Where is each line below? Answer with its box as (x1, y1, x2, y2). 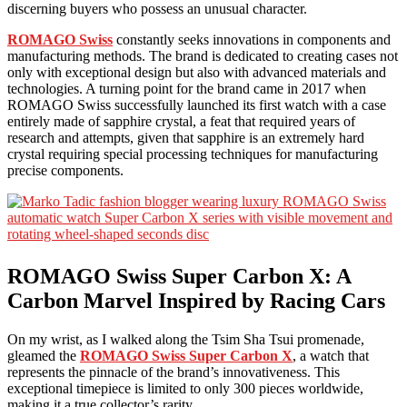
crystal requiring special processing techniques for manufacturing (7, 145, 378, 162)
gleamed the (7, 347, 80, 363)
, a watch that (293, 347, 369, 363)
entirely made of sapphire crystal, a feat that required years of (7, 113, 355, 129)
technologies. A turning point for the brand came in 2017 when (7, 80, 366, 96)
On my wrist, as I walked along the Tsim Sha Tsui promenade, (7, 331, 364, 347)
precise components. (7, 162, 124, 178)
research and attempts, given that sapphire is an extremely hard (7, 129, 364, 145)
